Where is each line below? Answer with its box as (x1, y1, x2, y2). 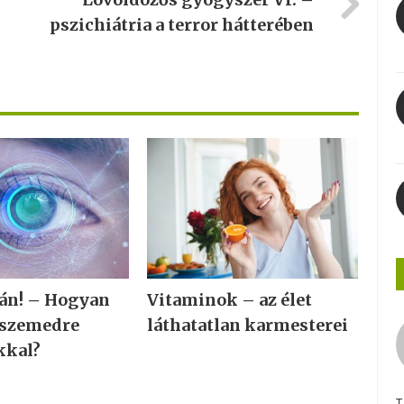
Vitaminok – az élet (146, 289, 312, 311)
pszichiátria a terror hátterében (49, 14, 314, 35)
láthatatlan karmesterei (146, 315, 348, 336)
